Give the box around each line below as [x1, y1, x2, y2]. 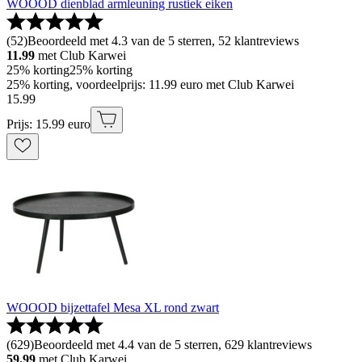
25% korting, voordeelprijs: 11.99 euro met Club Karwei [6, 77, 294, 91]
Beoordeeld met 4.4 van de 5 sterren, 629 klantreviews [34, 337, 312, 351]
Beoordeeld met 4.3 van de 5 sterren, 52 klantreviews [27, 33, 299, 48]
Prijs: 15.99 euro [6, 116, 90, 131]
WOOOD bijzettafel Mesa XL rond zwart [6, 300, 219, 314]
